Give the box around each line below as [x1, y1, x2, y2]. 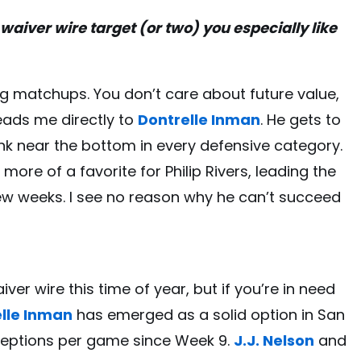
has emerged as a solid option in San [73, 304, 345, 325]
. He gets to [260, 109, 341, 130]
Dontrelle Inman [138, 109, 260, 130]
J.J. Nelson [234, 330, 314, 351]
